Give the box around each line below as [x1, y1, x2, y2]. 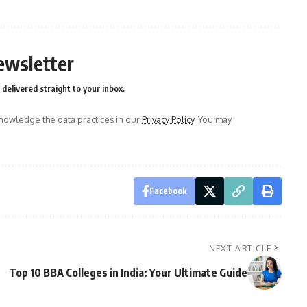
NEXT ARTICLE [208, 243, 272, 254]
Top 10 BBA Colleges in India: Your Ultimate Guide [8, 266, 247, 280]
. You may [194, 114, 232, 125]
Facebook [149, 186, 187, 197]
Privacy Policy [142, 114, 194, 125]
